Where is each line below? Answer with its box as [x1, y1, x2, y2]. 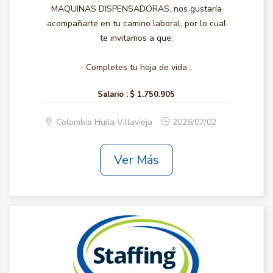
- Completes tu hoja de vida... [80, 62, 193, 73]
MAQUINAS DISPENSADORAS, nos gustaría [51, 3, 222, 15]
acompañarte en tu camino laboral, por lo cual [46, 18, 226, 29]
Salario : [97, 89, 129, 100]
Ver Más [113, 151, 159, 168]
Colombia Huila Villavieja [55, 116, 155, 128]
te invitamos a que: [99, 32, 173, 44]
